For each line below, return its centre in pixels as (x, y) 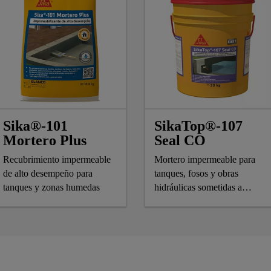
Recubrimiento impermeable (57, 159)
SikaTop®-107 (198, 126)
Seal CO (180, 140)
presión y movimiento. (197, 201)
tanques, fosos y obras (196, 173)
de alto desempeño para (48, 173)
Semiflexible (178, 215)
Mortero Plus (45, 140)
